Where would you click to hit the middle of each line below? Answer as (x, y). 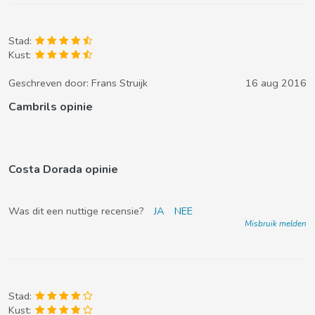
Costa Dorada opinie (63, 169)
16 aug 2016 (276, 83)
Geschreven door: (50, 83)
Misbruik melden (276, 224)
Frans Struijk (120, 83)
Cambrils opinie (51, 107)
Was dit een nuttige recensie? (78, 211)
